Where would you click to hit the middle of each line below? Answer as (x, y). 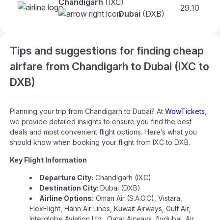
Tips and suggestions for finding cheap (107, 51)
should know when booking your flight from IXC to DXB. (100, 142)
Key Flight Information (48, 160)
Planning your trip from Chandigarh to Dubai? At (87, 111)
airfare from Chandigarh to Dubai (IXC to (110, 66)
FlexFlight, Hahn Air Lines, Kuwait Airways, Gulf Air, (110, 208)
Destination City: (70, 188)
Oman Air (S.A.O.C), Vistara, (138, 198)
